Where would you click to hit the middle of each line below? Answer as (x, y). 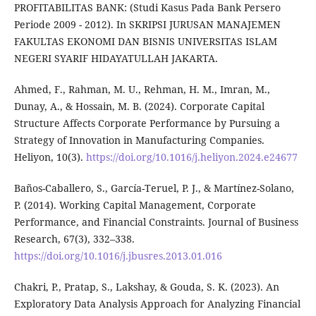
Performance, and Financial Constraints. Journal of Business (156, 222)
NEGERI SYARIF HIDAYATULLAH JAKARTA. (116, 59)
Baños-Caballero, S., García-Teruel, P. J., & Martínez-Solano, (154, 188)
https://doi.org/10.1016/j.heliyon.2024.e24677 (192, 157)
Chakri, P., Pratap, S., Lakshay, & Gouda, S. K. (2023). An (146, 287)
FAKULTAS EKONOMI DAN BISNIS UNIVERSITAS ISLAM (145, 42)
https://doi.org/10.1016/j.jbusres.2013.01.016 (118, 256)
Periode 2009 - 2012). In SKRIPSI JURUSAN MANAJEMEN (147, 25)
